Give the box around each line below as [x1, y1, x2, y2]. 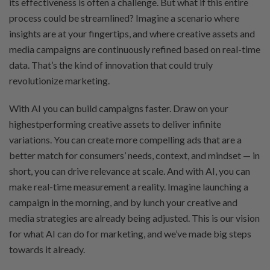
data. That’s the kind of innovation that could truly [9, 59, 213, 71]
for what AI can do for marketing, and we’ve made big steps [9, 228, 251, 239]
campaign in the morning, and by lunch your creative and [9, 196, 237, 208]
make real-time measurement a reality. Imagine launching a [9, 181, 248, 192]
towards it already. [9, 243, 85, 255]
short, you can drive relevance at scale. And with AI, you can [9, 165, 250, 177]
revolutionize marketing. [9, 75, 110, 86]
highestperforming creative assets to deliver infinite [9, 118, 221, 130]
